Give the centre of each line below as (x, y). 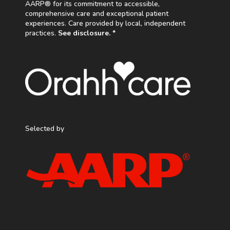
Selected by (44, 128)
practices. (41, 33)
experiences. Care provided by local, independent (105, 23)
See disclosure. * (87, 33)
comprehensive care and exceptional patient (97, 13)
